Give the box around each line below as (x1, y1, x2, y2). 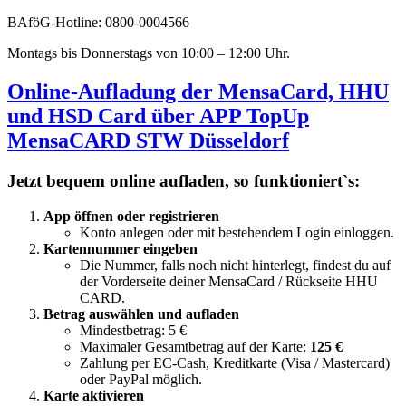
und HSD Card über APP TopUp (7, 104, 309, 129)
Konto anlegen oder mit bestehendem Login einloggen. (80, 224, 394, 240)
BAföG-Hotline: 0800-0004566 (7, 14, 189, 31)
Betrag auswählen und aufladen (43, 305, 239, 322)
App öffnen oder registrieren (43, 208, 219, 224)
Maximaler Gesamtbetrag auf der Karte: (80, 338, 310, 354)
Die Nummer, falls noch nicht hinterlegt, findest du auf (80, 256, 391, 273)
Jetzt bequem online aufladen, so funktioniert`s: (7, 171, 360, 191)
